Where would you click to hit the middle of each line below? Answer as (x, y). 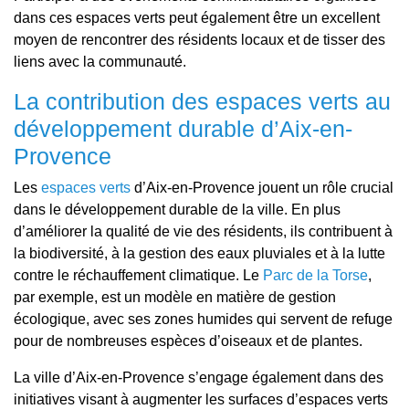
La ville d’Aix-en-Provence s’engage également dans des (199, 378)
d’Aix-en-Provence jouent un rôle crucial (262, 188)
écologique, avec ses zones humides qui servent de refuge (203, 319)
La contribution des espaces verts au (202, 101)
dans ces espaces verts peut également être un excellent (197, 18)
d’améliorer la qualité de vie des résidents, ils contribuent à (203, 231)
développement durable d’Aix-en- (183, 129)
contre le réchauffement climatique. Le (138, 275)
